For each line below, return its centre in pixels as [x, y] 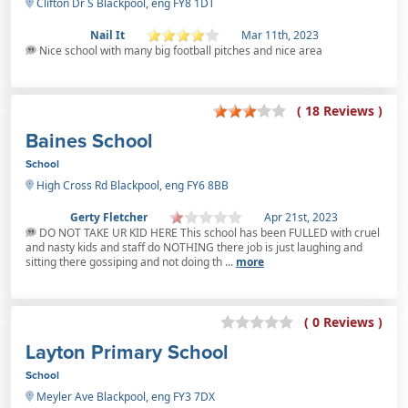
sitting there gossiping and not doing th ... [131, 261]
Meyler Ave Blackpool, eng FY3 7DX [124, 396]
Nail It [107, 35]
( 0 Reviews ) [343, 322]
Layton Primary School [127, 352]
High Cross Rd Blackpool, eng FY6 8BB [131, 185]
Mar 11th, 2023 [280, 35]
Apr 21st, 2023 [301, 217]
